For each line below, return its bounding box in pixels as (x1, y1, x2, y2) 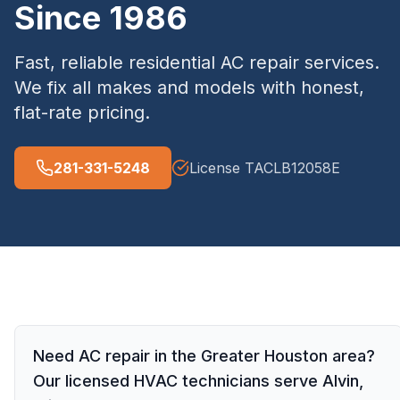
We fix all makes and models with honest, (14, 77, 364, 98)
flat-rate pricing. (14, 102, 150, 123)
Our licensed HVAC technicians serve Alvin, (33, 371, 363, 390)
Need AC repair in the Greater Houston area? (33, 346, 375, 365)
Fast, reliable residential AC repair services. (14, 52, 379, 73)
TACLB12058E (245, 159, 340, 177)
